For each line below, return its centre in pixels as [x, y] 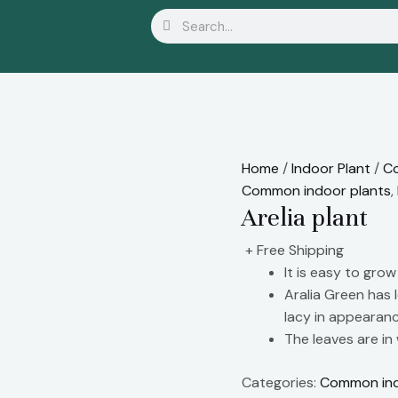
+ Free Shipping [295, 250]
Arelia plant [305, 217]
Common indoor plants [316, 190]
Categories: [281, 382]
